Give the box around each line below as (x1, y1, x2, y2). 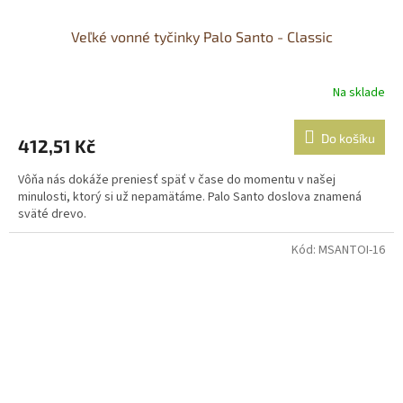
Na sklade (333, 84, 385, 103)
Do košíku (321, 130, 375, 146)
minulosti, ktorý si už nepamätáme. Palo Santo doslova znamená (18, 187, 362, 206)
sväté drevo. (18, 204, 86, 223)
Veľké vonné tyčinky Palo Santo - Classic (70, 27, 333, 45)
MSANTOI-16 (318, 240, 385, 259)
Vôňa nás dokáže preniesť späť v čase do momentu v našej (18, 170, 336, 189)
